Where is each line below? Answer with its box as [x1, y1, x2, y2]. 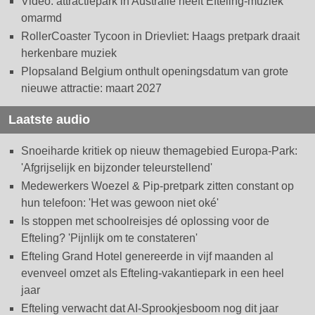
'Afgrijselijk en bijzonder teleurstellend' [21, 162, 212, 174]
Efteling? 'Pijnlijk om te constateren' [21, 232, 198, 245]
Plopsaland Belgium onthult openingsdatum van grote [21, 65, 288, 78]
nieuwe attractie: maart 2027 [21, 82, 162, 95]
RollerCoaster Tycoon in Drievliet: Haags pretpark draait [21, 30, 300, 43]
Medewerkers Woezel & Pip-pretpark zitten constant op [21, 180, 294, 193]
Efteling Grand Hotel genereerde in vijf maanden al [21, 250, 274, 263]
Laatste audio [8, 112, 90, 127]
